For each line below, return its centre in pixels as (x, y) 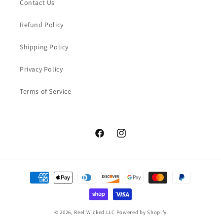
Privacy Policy (41, 69)
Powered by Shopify (142, 212)
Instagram (132, 138)
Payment (31, 173)
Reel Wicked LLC (94, 212)
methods (31, 186)
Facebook (109, 138)
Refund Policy (42, 25)
